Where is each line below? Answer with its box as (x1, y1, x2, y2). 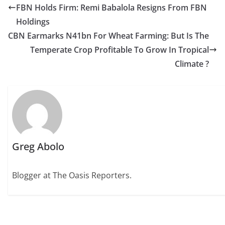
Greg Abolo (12, 140, 65, 154)
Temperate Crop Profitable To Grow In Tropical (30, 44, 209, 56)
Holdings (16, 16, 50, 28)
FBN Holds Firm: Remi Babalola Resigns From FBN (16, 2, 207, 14)
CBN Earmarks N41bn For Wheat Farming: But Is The (8, 30, 209, 42)
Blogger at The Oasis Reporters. (12, 170, 132, 181)
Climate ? (175, 58, 209, 70)
